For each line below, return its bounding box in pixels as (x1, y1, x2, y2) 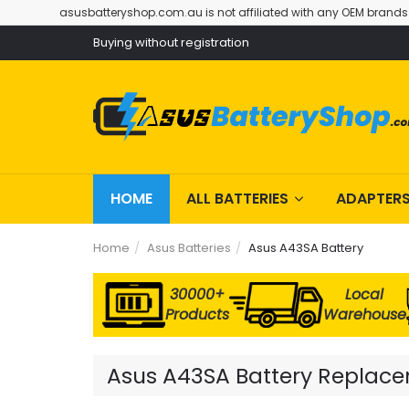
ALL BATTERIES (186, 188, 288, 209)
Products (164, 304, 229, 325)
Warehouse (322, 304, 406, 325)
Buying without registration (93, 34, 249, 51)
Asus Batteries (147, 239, 231, 257)
